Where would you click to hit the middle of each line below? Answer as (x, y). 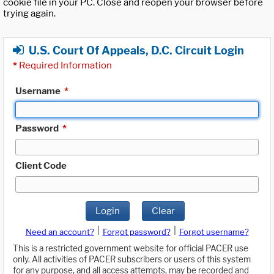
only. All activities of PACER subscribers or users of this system (132, 260)
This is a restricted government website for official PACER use (131, 249)
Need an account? (60, 232)
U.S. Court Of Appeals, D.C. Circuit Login (136, 50)
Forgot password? (136, 232)
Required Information (65, 65)
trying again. (29, 14)
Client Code (41, 165)
